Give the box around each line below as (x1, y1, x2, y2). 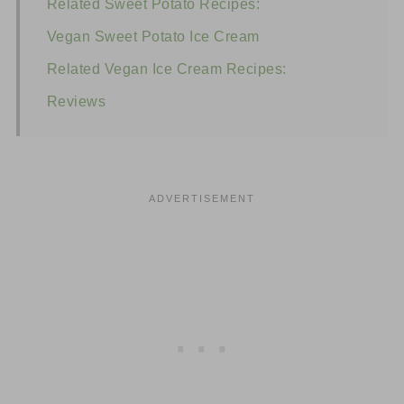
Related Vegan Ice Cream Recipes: (46, 61, 287, 78)
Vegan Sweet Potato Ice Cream (46, 29, 260, 45)
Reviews (46, 94, 106, 110)
